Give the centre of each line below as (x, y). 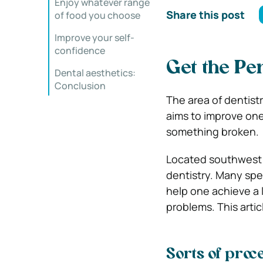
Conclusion (80, 86)
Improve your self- (95, 38)
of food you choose (97, 15)
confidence (80, 50)
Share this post (205, 14)
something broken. (212, 131)
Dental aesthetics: (95, 73)
